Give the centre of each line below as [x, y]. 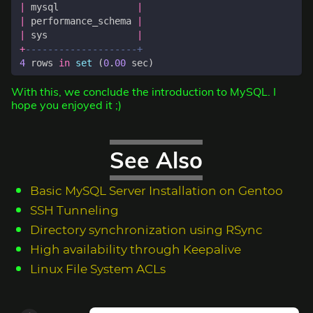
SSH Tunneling [74, 211]
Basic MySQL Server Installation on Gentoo [156, 191]
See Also [156, 160]
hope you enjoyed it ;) [66, 104]
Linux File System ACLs [97, 269]
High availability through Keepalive [135, 250]
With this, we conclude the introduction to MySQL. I [144, 91]
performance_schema [81, 21]
